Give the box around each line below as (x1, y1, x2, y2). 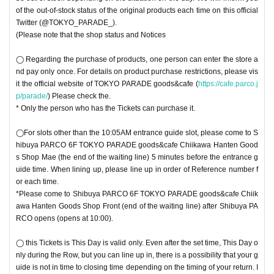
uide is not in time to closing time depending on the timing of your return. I (16, 262, 258, 272)
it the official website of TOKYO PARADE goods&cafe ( (16, 79, 198, 88)
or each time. (16, 177, 59, 186)
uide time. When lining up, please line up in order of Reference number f (16, 165, 258, 174)
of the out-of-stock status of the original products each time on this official (16, 6, 258, 15)
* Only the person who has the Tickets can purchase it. (16, 103, 195, 113)
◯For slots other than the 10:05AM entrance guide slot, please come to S (16, 128, 258, 137)
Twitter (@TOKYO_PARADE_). (16, 18, 117, 27)
